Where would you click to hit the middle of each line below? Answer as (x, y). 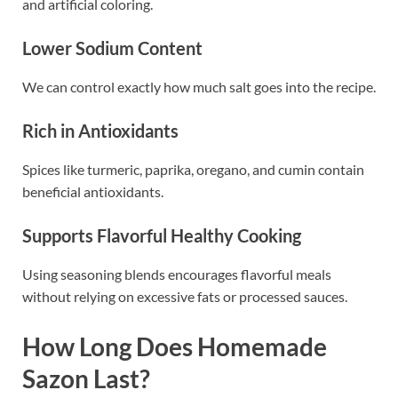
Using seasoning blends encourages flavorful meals (177, 275)
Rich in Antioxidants (100, 131)
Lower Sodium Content (112, 48)
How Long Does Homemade (175, 346)
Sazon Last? (86, 378)
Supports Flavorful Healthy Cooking (162, 236)
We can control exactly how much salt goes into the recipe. (199, 87)
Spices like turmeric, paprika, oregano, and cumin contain (193, 170)
